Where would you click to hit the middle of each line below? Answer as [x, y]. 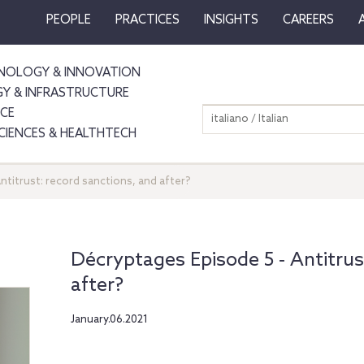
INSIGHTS [231, 20]
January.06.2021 [109, 320]
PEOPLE [68, 20]
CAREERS [308, 20]
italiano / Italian [250, 119]
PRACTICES [147, 20]
